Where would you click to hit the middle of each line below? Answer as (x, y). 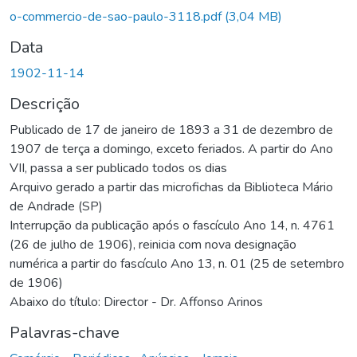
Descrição (45, 104)
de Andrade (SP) (56, 206)
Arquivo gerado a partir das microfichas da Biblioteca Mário (171, 187)
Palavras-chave (65, 332)
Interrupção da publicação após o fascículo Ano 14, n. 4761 (172, 225)
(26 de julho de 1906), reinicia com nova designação (153, 244)
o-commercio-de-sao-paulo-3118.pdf (117, 16)
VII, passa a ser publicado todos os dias (118, 168)
